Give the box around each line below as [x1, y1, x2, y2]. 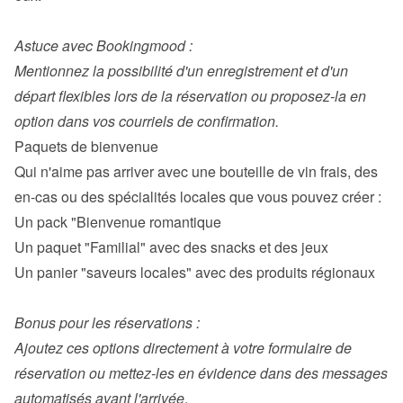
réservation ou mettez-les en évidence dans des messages [14, 363, 388, 383]
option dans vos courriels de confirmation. [14, 111, 279, 131]
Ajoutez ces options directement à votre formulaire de [14, 337, 352, 358]
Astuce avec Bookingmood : [14, 35, 193, 56]
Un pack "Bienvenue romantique [14, 211, 221, 232]
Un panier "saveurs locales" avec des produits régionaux [14, 262, 375, 282]
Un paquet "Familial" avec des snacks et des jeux [14, 237, 328, 257]
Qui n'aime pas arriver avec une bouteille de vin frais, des [14, 161, 378, 182]
